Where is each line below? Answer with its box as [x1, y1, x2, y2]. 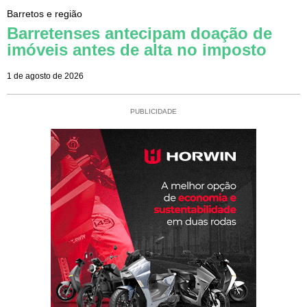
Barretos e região [7, 8, 82, 19]
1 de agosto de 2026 [7, 71, 84, 81]
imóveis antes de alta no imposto [7, 40, 267, 59]
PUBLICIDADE [130, 107, 177, 115]
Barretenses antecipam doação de [7, 23, 272, 42]
